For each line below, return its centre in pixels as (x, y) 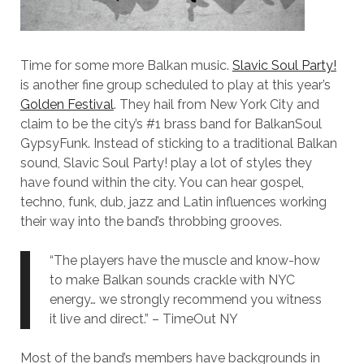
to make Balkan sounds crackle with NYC (172, 279)
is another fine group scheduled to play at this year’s (175, 84)
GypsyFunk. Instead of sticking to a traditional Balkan (178, 143)
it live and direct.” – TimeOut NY (143, 318)
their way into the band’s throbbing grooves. (151, 221)
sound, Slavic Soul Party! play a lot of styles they (166, 162)
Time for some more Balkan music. (126, 65)
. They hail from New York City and (216, 104)
